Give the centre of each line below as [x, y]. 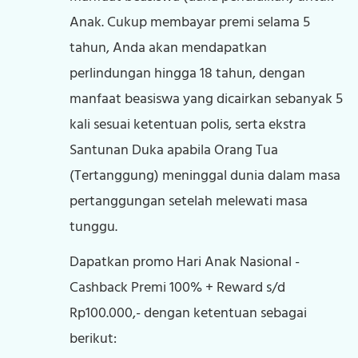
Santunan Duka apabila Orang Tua [174, 150]
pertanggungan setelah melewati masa [189, 201]
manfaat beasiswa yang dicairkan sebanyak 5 [207, 99]
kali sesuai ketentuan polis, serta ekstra [188, 125]
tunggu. [94, 227]
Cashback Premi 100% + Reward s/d [178, 288]
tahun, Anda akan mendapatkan [169, 48]
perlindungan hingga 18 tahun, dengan [188, 74]
